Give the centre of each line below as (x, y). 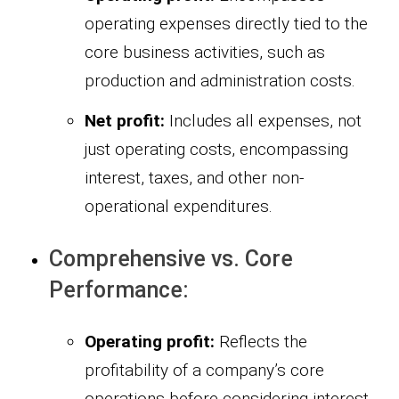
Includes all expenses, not (263, 121)
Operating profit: (150, 342)
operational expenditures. (179, 207)
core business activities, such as (205, 53)
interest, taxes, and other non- (194, 178)
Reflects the (261, 342)
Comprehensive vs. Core (171, 259)
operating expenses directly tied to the (226, 24)
